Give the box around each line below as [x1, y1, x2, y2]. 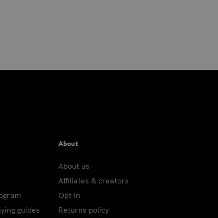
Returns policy [58, 204, 109, 215]
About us [58, 161, 90, 171]
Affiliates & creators [58, 175, 129, 186]
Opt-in [58, 190, 80, 200]
